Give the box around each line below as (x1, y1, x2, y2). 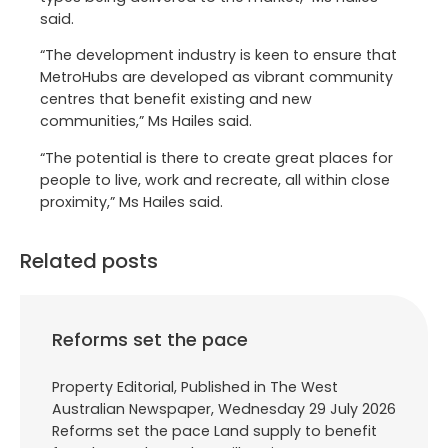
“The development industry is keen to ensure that (40, 45, 397, 66)
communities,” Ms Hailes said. (40, 111, 252, 132)
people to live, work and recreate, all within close (40, 169, 390, 190)
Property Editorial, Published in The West (52, 376, 338, 397)
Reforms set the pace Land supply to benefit (52, 420, 377, 441)
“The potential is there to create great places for (40, 147, 393, 168)
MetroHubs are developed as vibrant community (40, 67, 393, 88)
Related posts (20, 246, 158, 275)
